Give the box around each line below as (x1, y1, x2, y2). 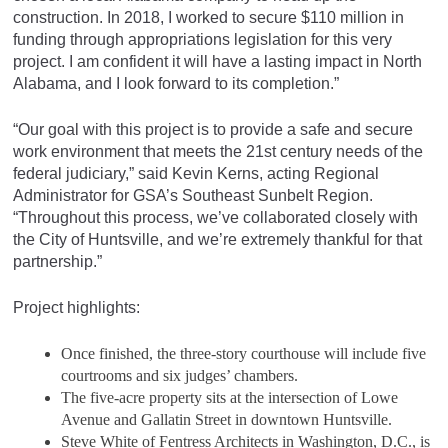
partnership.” (13, 252, 102, 270)
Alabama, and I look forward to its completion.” (13, 74, 339, 92)
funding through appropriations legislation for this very (13, 30, 392, 48)
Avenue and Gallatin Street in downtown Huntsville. (61, 410, 392, 428)
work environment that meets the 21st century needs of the (13, 142, 423, 160)
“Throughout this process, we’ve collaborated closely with (13, 208, 418, 226)
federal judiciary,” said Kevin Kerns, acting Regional (13, 164, 379, 182)
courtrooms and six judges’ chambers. (61, 366, 298, 384)
